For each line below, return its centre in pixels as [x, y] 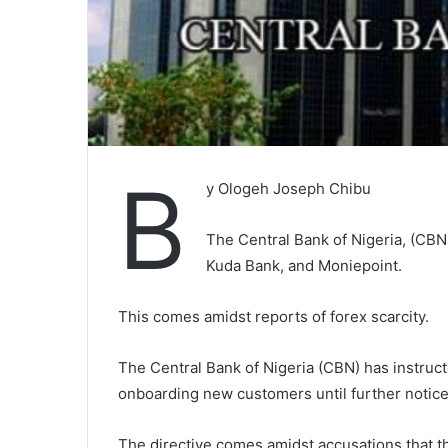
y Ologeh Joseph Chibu [288, 188]
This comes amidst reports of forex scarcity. [273, 316]
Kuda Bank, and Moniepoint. [304, 265]
